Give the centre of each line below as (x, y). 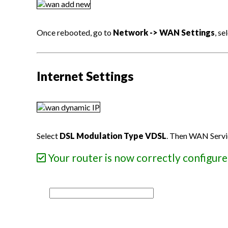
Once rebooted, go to (75, 32)
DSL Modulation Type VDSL (113, 136)
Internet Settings (85, 76)
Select (48, 136)
